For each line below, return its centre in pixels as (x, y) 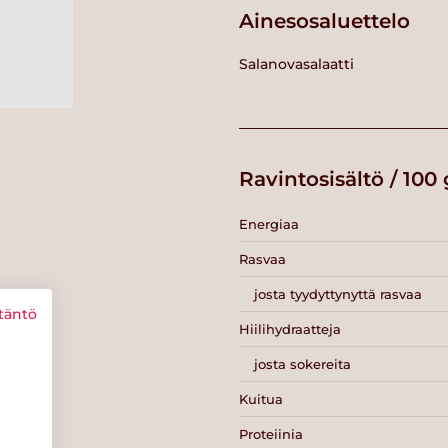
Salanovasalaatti (296, 63)
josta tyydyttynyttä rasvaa (338, 293)
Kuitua (261, 398)
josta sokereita (302, 363)
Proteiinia (271, 433)
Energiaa (269, 223)
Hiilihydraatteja (290, 328)
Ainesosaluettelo (324, 21)
